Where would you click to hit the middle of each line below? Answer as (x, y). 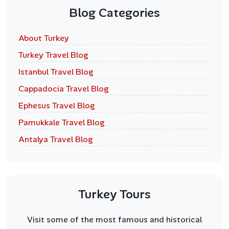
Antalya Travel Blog (56, 139)
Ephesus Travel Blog (57, 105)
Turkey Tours (114, 194)
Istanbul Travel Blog (56, 72)
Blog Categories (114, 13)
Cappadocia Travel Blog (64, 88)
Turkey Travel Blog (53, 55)
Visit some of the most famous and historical (114, 219)
